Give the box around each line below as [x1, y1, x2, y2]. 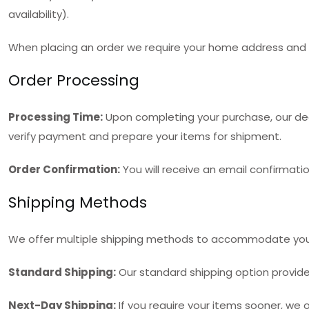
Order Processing [8, 70, 139, 91]
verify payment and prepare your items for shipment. [8, 129, 281, 143]
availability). [8, 7, 69, 21]
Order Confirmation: [8, 162, 120, 177]
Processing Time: [8, 110, 103, 124]
